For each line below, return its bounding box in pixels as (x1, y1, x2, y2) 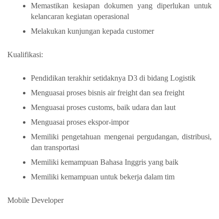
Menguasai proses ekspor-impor (31, 117, 129, 126)
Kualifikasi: (7, 50, 43, 59)
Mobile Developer (7, 196, 64, 204)
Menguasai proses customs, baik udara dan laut (31, 103, 175, 111)
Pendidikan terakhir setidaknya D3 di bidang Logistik (31, 73, 196, 82)
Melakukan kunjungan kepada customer (31, 26, 154, 35)
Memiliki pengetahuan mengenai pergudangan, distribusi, (31, 132, 212, 141)
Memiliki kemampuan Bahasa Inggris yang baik (31, 157, 178, 166)
